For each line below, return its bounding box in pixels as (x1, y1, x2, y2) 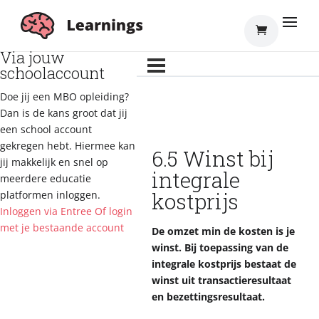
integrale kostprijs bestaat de (152, 257, 296, 271)
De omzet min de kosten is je (152, 224, 295, 238)
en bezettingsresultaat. (152, 290, 265, 303)
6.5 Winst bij (152, 145, 273, 172)
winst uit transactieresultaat (152, 273, 291, 287)
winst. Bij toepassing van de (152, 241, 288, 254)
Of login (95, 204, 132, 218)
